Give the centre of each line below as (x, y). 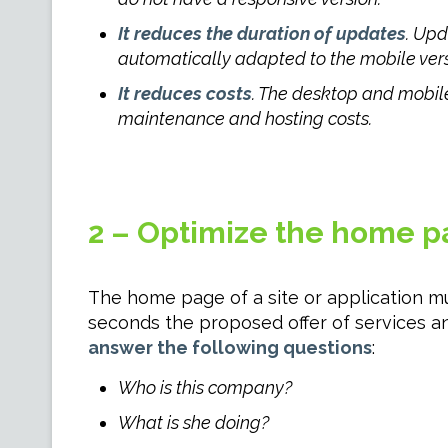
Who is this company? (204, 387)
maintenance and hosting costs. (244, 118)
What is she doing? (193, 422)
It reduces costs (184, 93)
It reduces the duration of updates (261, 33)
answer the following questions (229, 347)
